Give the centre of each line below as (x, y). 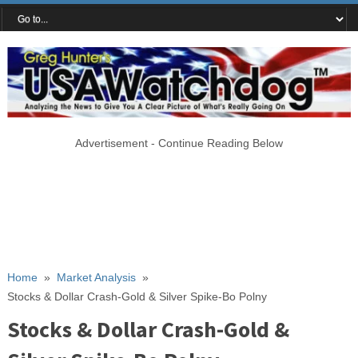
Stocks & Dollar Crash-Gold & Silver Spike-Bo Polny (137, 296)
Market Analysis (96, 277)
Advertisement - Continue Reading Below (179, 143)
